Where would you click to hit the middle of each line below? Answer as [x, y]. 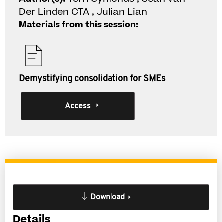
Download [108, 197]
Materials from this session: [79, 25]
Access [78, 106]
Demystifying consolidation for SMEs [92, 79]
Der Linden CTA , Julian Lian [83, 12]
